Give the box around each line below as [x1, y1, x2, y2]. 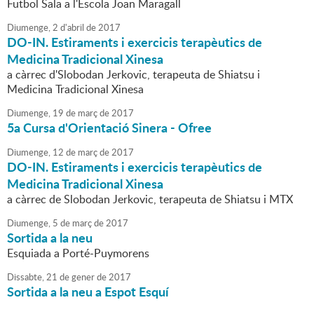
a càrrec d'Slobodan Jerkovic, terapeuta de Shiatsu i [7, 67, 260, 83]
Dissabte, [7, 271, 44, 284]
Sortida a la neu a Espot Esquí [7, 282, 169, 301]
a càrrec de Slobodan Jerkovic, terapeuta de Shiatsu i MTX [7, 191, 293, 207]
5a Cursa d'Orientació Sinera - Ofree [7, 118, 212, 137]
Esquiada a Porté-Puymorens [7, 245, 149, 261]
